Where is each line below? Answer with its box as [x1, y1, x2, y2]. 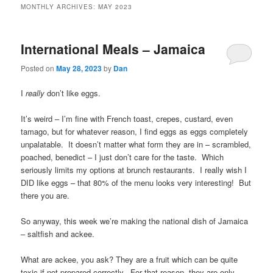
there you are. [21, 189, 70, 201]
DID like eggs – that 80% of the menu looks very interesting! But [21, 176, 252, 188]
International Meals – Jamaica [21, 40, 206, 58]
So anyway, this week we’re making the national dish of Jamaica [21, 214, 249, 227]
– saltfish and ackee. [21, 227, 95, 239]
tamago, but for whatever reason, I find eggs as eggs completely [21, 125, 249, 137]
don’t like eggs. [44, 87, 101, 99]
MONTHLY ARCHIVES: [21, 2, 99, 12]
